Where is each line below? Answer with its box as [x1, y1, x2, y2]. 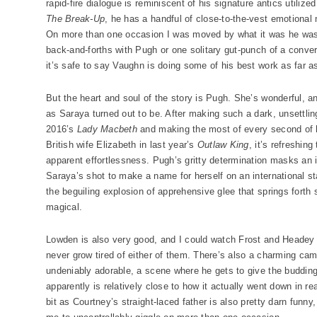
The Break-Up [46, 13, 105, 24]
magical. [46, 202, 83, 212]
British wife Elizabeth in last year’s [46, 139, 197, 150]
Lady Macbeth [76, 124, 137, 134]
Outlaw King [197, 139, 249, 150]
